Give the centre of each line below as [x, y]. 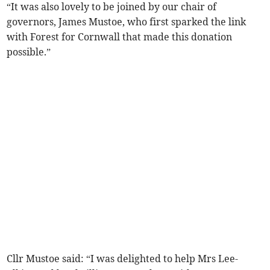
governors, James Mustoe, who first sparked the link [127, 22]
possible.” [29, 52]
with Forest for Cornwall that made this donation [120, 37]
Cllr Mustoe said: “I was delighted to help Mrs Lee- [123, 259]
